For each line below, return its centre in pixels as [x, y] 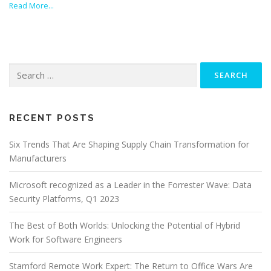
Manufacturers [38, 158]
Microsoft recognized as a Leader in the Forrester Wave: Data [130, 185]
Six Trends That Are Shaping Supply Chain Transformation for [129, 145]
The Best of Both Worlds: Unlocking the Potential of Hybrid [125, 226]
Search [21, 68]
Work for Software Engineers [66, 240]
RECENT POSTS [52, 118]
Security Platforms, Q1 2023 [64, 199]
